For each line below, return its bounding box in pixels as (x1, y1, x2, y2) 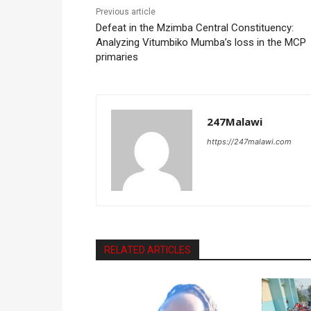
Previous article (96, 6, 155, 17)
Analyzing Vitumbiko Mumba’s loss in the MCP (96, 35, 306, 49)
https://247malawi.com (207, 136, 292, 146)
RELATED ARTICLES (104, 244, 191, 255)
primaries (96, 50, 138, 63)
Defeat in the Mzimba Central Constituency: (96, 21, 294, 34)
